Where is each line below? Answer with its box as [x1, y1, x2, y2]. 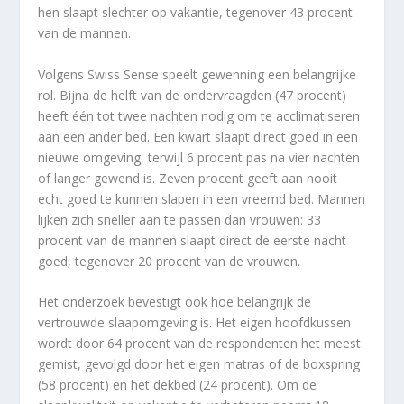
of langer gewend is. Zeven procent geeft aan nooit [38, 169, 338, 187]
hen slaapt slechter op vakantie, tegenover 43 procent [38, 4, 353, 22]
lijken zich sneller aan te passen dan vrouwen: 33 [38, 210, 322, 228]
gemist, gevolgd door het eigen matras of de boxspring [38, 355, 361, 373]
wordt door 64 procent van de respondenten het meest [38, 335, 362, 353]
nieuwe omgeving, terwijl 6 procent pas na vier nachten [38, 148, 361, 166]
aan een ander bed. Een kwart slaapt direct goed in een [38, 127, 359, 145]
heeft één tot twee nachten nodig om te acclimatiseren [38, 106, 361, 124]
